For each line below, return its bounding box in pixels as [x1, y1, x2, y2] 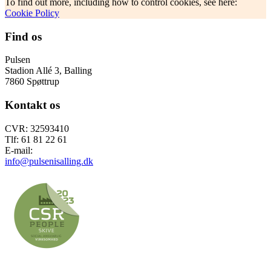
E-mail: [5, 145, 33, 155]
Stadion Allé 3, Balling [5, 65, 92, 76]
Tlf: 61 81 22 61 [5, 134, 67, 145]
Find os [5, 30, 42, 43]
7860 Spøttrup [5, 76, 59, 87]
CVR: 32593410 [5, 123, 69, 134]
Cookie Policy [5, 7, 59, 18]
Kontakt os [5, 98, 60, 111]
